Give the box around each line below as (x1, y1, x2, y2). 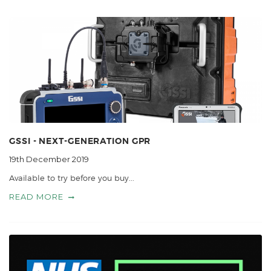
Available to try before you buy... (9, 173, 134, 183)
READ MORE (9, 192, 64, 202)
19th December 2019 (9, 154, 89, 165)
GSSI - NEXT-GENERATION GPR (9, 135, 151, 147)
